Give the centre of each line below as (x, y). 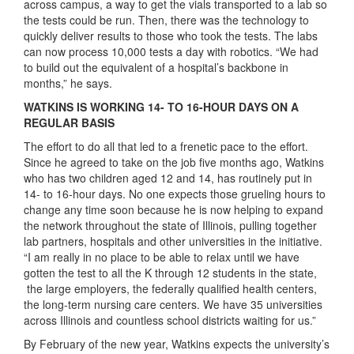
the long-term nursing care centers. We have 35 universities (173, 304)
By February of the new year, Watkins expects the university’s (177, 343)
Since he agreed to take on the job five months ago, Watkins (174, 162)
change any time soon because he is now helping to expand (173, 209)
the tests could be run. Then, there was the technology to (166, 19)
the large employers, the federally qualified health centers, (170, 288)
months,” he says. (68, 83)
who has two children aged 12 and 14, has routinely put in (168, 177)
